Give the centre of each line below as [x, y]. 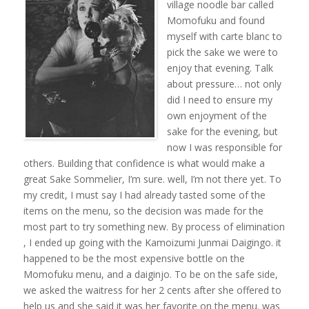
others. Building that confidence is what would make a [144, 163]
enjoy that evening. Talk [220, 68]
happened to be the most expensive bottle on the [134, 258]
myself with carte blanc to [224, 36]
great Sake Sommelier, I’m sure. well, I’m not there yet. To [152, 179]
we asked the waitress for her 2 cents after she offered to [152, 290]
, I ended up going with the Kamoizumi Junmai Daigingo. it [152, 242]
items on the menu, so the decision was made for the [143, 210]
